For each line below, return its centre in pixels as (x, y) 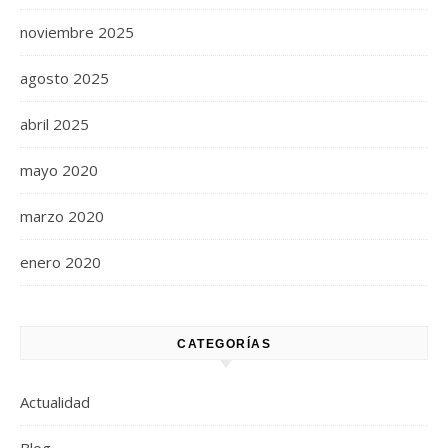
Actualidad (55, 401)
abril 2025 (54, 123)
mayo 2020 (59, 169)
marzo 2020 (62, 215)
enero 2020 (60, 261)
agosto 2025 (64, 77)
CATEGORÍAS (224, 343)
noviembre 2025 (77, 31)
